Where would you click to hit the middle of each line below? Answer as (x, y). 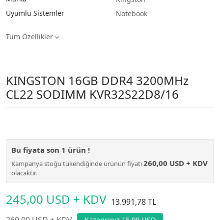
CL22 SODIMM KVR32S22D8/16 (92, 94)
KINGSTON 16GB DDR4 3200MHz (97, 80)
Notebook (131, 13)
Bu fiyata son (36, 150)
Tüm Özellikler (30, 36)
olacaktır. (24, 173)
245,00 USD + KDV (56, 199)
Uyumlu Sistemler (35, 13)
